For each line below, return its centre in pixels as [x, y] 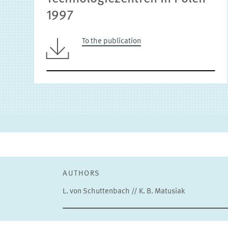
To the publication [111, 41]
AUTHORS [81, 174]
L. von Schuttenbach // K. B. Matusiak [124, 192]
